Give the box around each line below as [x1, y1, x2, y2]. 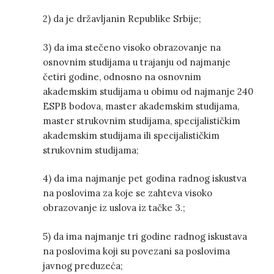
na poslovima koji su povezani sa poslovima [43, 245, 230, 257]
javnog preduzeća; [43, 259, 123, 272]
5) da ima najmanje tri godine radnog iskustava [43, 230, 247, 242]
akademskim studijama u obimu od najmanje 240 [43, 85, 253, 97]
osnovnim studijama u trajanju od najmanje [43, 56, 231, 68]
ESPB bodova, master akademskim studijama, [43, 100, 239, 112]
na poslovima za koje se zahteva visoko [43, 187, 212, 199]
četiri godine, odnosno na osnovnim [43, 70, 201, 83]
